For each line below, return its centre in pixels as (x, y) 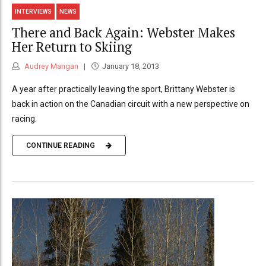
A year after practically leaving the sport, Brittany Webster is (123, 89)
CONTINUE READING (61, 146)
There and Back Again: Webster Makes (123, 33)
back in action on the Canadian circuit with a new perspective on (131, 104)
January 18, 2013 (130, 66)
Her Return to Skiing (72, 47)
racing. (24, 118)
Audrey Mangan (50, 66)
